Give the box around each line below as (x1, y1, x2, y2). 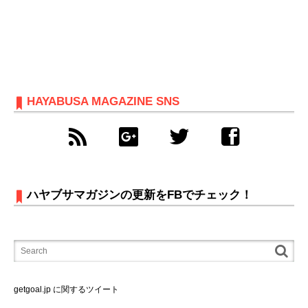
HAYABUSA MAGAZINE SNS (27, 95, 180, 108)
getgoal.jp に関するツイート (14, 285, 119, 294)
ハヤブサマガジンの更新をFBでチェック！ (27, 188, 253, 201)
